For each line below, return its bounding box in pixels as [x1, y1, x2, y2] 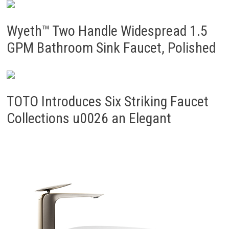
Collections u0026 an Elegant [6, 110, 171, 127]
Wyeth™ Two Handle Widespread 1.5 [6, 22, 208, 39]
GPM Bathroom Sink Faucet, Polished [6, 39, 216, 56]
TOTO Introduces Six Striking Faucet [6, 93, 209, 110]
